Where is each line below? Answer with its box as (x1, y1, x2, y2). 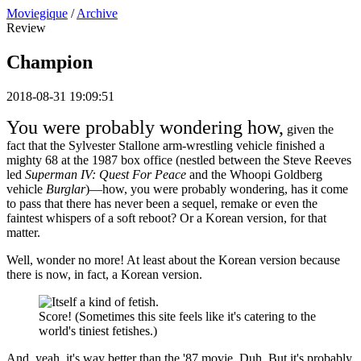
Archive (77, 6, 118, 20)
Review (6, 21, 46, 35)
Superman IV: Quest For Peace (25, 167, 186, 181)
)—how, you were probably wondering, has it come (85, 181, 348, 196)
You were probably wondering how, (6, 116, 284, 138)
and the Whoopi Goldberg (186, 167, 322, 181)
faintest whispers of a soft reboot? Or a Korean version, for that (6, 210, 326, 225)
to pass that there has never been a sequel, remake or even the (6, 196, 317, 210)
